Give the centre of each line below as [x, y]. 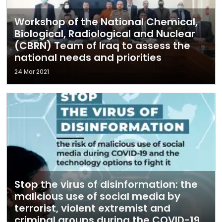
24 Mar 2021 [32, 72]
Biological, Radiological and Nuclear [105, 34]
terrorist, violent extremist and [92, 208]
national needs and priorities [88, 57]
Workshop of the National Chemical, [106, 22]
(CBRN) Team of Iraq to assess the [102, 46]
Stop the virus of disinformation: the [106, 184]
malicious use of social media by [97, 196]
